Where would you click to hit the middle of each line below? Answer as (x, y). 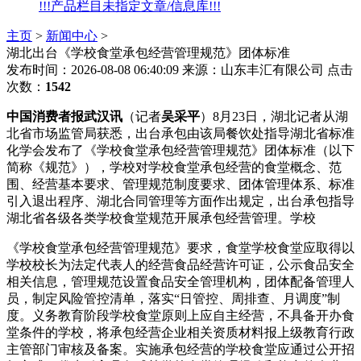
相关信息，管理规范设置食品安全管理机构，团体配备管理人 (180, 282)
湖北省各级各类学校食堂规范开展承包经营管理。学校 (161, 218)
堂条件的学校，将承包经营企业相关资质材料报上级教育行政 (180, 332)
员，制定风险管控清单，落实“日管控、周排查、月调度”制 (173, 299)
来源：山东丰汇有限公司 (253, 70)
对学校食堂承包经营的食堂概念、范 (239, 167)
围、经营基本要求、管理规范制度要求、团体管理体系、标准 (180, 184)
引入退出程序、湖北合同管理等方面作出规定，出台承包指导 (180, 201)
